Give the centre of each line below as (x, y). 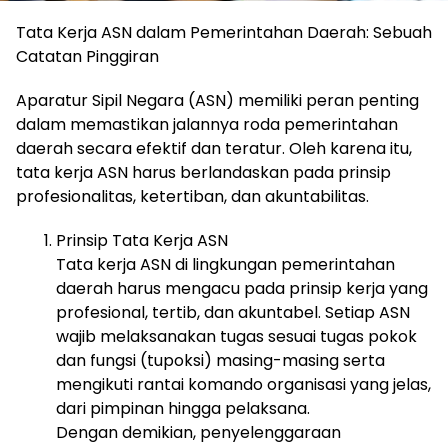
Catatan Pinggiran (87, 57)
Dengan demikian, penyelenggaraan (198, 433)
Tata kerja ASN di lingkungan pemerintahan (225, 265)
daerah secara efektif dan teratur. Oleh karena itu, (214, 149)
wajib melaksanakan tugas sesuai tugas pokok (236, 337)
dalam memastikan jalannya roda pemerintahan (207, 125)
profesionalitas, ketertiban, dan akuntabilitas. (192, 197)
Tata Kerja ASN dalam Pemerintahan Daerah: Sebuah (224, 33)
